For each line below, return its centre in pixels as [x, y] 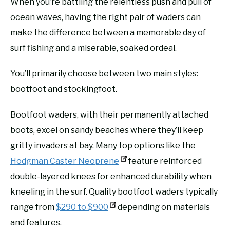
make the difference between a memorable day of [108, 32]
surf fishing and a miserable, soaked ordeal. [93, 48]
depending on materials [163, 207]
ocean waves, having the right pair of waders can [106, 17]
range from [33, 207]
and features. [36, 222]
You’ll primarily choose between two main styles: [104, 73]
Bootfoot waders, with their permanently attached [109, 114]
